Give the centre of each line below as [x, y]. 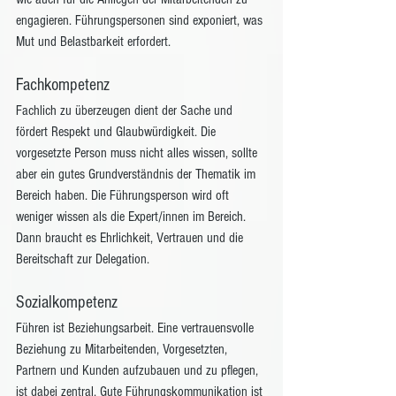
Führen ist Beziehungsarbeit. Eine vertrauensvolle [137, 328]
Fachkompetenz [65, 85]
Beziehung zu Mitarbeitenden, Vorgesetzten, [123, 349]
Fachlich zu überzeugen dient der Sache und [126, 110]
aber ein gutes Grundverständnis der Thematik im [137, 174]
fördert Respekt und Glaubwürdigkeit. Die [118, 132]
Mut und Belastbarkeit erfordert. [95, 42]
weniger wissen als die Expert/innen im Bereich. [133, 217]
